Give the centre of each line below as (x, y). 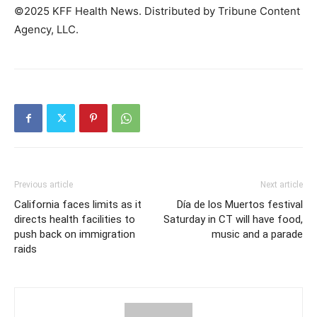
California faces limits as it (78, 204)
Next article (282, 185)
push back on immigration (75, 234)
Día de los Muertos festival (240, 204)
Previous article (44, 185)
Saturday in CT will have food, (233, 219)
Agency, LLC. (46, 29)
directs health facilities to (75, 219)
